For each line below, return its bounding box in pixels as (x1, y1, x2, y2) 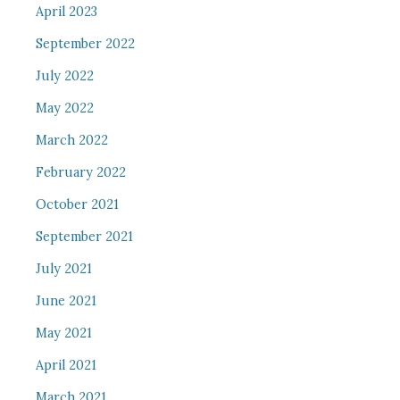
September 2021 (35, 229, 133, 245)
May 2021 (35, 325, 92, 341)
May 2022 (35, 100, 94, 116)
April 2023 (35, 4, 97, 20)
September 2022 (35, 36, 135, 52)
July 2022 (35, 68, 94, 84)
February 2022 (35, 164, 126, 180)
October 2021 (35, 196, 119, 212)
